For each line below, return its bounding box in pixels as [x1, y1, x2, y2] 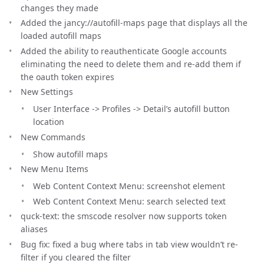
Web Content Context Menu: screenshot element [33, 180, 225, 192]
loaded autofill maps [21, 30, 101, 41]
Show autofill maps [33, 148, 108, 160]
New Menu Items [21, 163, 88, 174]
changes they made [21, 2, 98, 14]
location [33, 116, 64, 127]
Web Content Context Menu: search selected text [33, 195, 226, 207]
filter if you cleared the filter [21, 251, 131, 263]
